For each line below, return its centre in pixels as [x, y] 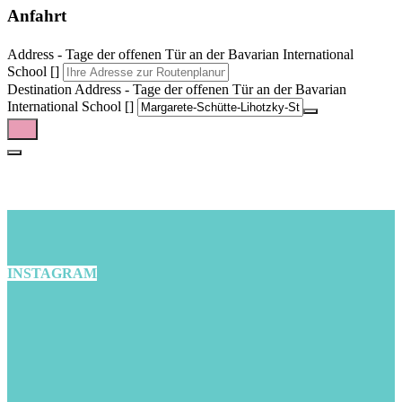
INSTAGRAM [52, 273]
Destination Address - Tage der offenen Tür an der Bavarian [177, 90]
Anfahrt [37, 15]
